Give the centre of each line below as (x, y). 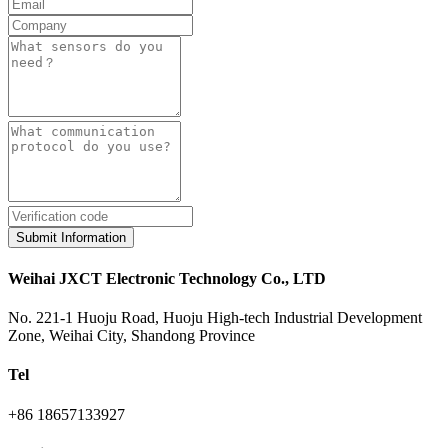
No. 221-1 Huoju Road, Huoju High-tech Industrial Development (215, 317)
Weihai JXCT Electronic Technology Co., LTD (167, 278)
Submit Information (71, 238)
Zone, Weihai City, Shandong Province (131, 335)
